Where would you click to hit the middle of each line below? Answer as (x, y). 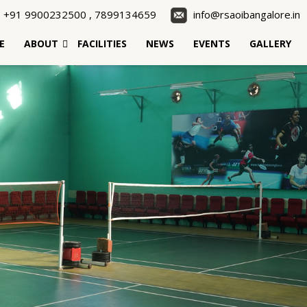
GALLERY (270, 44)
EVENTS (212, 44)
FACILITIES (102, 44)
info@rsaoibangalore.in (247, 14)
